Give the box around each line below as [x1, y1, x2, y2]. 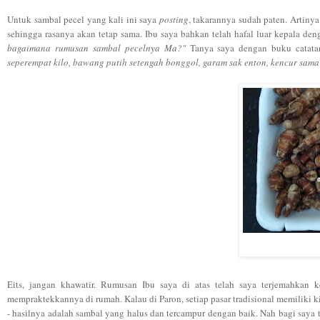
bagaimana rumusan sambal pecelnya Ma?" [7, 41, 190, 54]
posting [156, 12, 189, 26]
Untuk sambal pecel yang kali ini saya [7, 12, 157, 26]
